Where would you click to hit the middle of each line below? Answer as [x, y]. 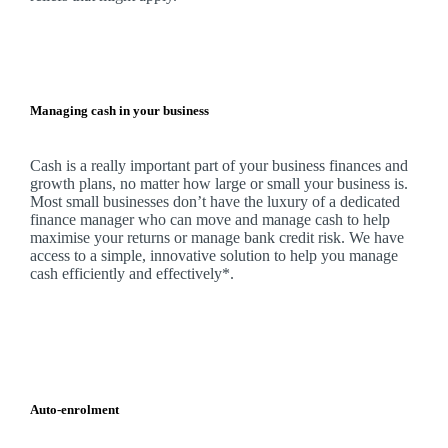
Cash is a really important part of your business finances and [218, 166]
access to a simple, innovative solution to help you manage [213, 256]
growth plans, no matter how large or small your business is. [220, 184]
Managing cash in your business [119, 111]
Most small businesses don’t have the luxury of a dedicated [214, 202]
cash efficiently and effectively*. [131, 274]
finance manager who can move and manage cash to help [209, 220]
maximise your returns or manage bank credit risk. [189, 238]
